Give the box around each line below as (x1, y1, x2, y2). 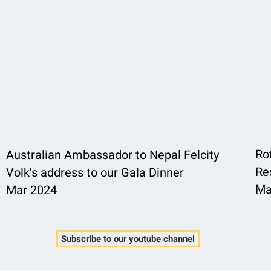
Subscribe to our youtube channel (61, 232, 195, 246)
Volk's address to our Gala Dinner (5, 164, 184, 181)
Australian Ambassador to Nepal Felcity (5, 146, 219, 164)
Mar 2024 (5, 181, 57, 199)
